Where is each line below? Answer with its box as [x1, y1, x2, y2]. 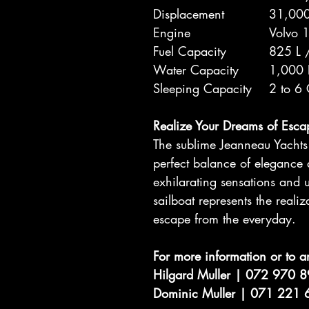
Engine [153, 24, 190, 41]
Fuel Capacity [153, 43, 226, 59]
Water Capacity [153, 61, 239, 78]
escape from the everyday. [153, 210, 296, 227]
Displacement [153, 6, 224, 22]
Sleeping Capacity [153, 80, 252, 97]
